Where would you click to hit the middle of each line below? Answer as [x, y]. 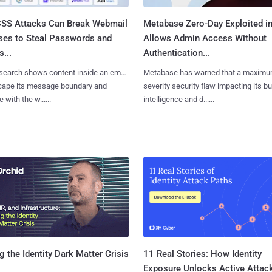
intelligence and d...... [178, 100]
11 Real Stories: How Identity [202, 253]
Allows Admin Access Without [205, 39]
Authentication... [176, 53]
